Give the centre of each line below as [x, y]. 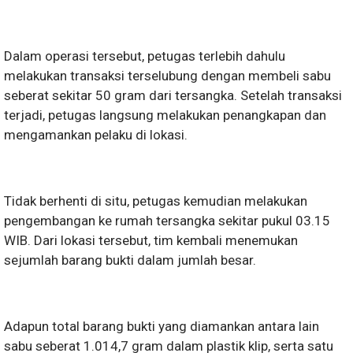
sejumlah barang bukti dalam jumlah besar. [130, 260]
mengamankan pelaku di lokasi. [96, 135]
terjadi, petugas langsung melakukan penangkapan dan [165, 115]
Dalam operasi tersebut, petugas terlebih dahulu [145, 56]
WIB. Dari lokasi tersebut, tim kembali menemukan [151, 240]
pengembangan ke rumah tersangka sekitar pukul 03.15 [167, 221]
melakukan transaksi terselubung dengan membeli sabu [167, 76]
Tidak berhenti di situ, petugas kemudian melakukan [156, 201]
